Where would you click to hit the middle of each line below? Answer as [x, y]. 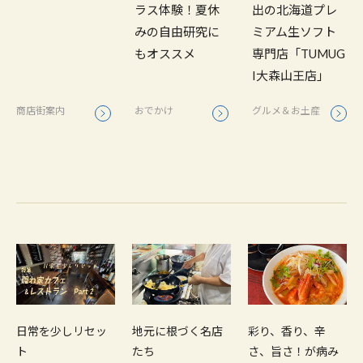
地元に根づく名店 [177, 331]
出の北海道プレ [295, 10]
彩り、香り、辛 [286, 331]
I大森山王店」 [291, 76]
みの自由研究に [177, 32]
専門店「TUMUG [299, 54]
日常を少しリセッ [62, 331]
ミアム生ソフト [295, 32]
